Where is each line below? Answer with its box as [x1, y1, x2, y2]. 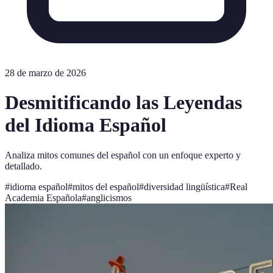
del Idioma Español [5, 114, 166, 136]
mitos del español [73, 181, 139, 192]
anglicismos [87, 192, 132, 203]
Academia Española [5, 192, 82, 203]
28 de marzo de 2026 [5, 68, 86, 78]
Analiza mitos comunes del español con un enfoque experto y [5, 149, 241, 160]
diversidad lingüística [144, 181, 225, 192]
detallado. [5, 160, 42, 171]
